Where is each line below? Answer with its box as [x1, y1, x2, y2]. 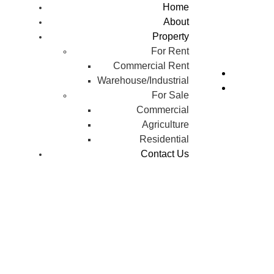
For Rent [151, 46, 189, 56]
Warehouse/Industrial [97, 75, 189, 86]
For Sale [152, 90, 189, 100]
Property [152, 31, 189, 42]
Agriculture [142, 119, 189, 130]
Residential [139, 134, 189, 144]
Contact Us [141, 149, 189, 159]
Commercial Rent [113, 61, 189, 71]
